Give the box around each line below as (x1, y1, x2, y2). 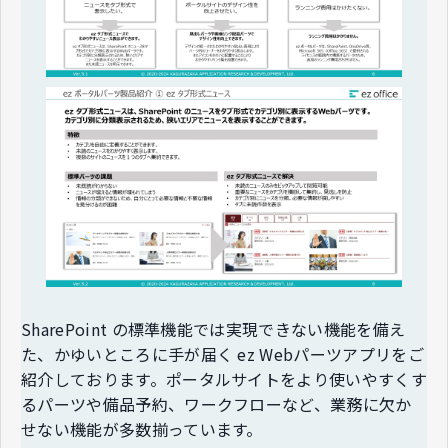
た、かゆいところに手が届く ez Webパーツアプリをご (21, 342, 424, 367)
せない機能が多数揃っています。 (21, 417, 263, 442)
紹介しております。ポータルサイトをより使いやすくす (21, 367, 428, 392)
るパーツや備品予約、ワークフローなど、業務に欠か (21, 392, 412, 417)
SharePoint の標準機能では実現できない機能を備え (21, 317, 406, 342)
